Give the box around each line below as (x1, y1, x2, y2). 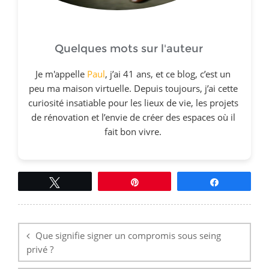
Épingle (147, 178, 174, 187)
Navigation (17, 204, 61, 216)
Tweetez (67, 178, 98, 187)
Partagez (226, 178, 258, 187)
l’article (17, 229, 46, 241)
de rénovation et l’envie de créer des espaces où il (31, 111, 235, 124)
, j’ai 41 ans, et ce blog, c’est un (105, 68, 231, 80)
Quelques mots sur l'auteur (54, 42, 203, 56)
